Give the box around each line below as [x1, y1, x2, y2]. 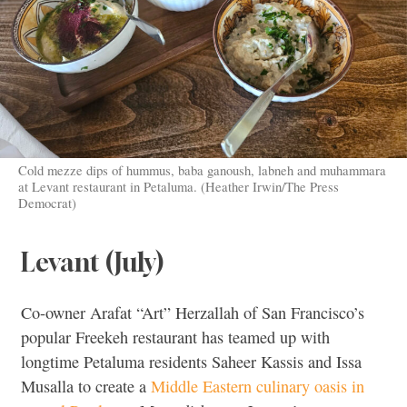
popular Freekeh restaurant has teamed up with [21, 326, 330, 349]
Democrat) [17, 194, 76, 213]
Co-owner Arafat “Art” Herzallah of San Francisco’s [21, 302, 364, 324]
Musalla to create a [21, 375, 151, 398]
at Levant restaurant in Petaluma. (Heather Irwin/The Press [17, 177, 339, 196]
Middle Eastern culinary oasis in [151, 375, 364, 398]
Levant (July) [21, 246, 164, 277]
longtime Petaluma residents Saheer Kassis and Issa [21, 351, 362, 373]
